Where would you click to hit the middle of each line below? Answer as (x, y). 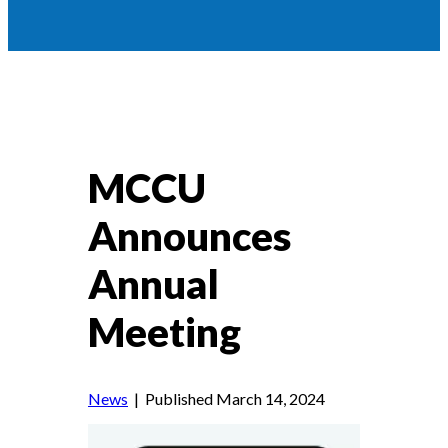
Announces (189, 236)
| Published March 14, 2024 (226, 399)
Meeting (164, 332)
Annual (153, 284)
